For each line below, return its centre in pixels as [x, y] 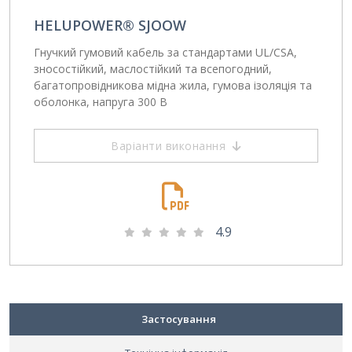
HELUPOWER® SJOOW [110, 26]
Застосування [179, 319]
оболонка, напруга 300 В [101, 102]
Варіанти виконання [168, 146]
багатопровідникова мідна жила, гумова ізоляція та [173, 86]
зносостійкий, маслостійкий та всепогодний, [153, 69]
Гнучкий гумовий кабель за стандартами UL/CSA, [165, 53]
